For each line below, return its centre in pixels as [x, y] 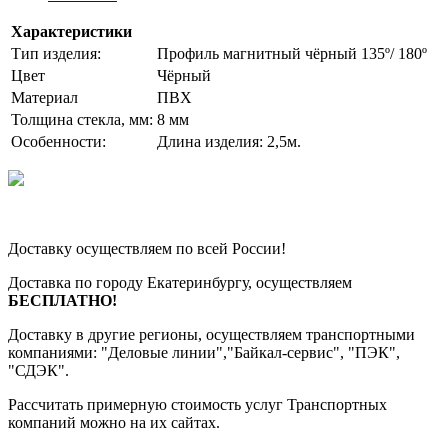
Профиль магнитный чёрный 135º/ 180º [292, 53]
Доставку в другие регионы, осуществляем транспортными [211, 334]
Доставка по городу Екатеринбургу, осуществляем [180, 282]
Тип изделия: [56, 53]
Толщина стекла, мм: [82, 119]
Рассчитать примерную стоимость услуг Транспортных [197, 404]
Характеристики [71, 31]
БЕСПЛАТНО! [62, 300]
